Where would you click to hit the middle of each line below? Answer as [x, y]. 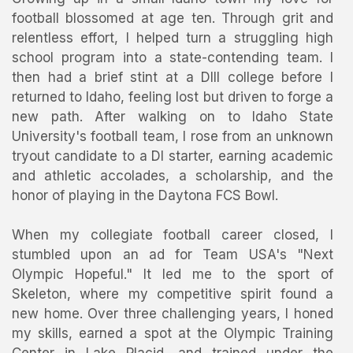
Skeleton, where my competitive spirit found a [173, 294]
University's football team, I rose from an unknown [173, 136]
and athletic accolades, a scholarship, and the [173, 176]
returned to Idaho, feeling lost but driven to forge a [173, 97]
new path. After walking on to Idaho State [173, 117]
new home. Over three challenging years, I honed [173, 314]
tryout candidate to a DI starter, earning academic [173, 156]
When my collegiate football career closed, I [173, 235]
